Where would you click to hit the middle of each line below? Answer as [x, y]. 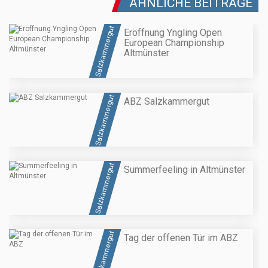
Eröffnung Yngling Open [173, 33]
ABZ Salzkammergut [167, 101]
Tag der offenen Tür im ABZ [181, 238]
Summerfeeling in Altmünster [185, 169]
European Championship [174, 43]
